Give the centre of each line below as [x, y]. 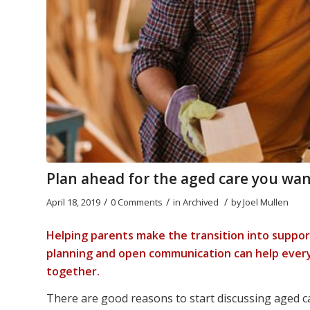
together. [73, 271]
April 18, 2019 [73, 202]
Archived [201, 202]
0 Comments [137, 202]
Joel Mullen [266, 202]
